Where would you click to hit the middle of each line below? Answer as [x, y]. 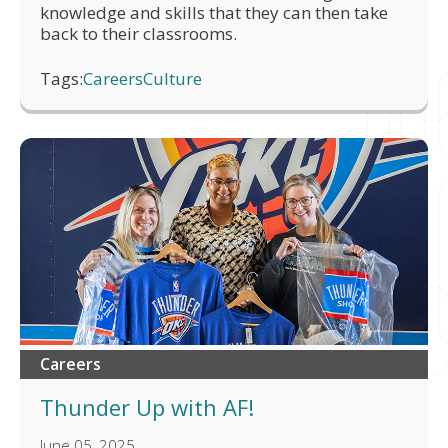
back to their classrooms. [138, 33]
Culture [172, 78]
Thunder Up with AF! [147, 407]
